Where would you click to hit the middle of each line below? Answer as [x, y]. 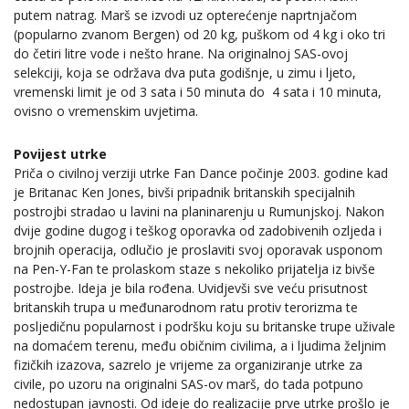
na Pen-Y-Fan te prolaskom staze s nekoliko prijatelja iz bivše [194, 269]
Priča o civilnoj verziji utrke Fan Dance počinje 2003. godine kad [201, 173]
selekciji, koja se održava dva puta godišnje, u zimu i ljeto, [185, 72]
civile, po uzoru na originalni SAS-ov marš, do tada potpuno [189, 384]
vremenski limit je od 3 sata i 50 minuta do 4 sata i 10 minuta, [198, 91]
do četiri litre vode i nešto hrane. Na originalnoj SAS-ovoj [181, 53]
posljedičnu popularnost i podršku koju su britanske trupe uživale [204, 327]
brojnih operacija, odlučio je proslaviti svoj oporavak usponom [198, 250]
